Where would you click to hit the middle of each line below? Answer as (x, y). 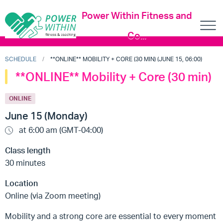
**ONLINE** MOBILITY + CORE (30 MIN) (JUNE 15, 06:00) (126, 59)
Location (21, 183)
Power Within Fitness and (137, 16)
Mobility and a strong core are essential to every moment (111, 216)
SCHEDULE (21, 59)
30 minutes (25, 163)
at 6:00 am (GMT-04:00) (60, 130)
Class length (28, 151)
